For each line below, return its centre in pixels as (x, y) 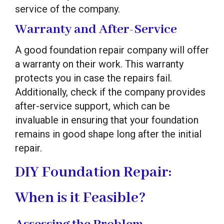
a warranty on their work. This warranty (99, 64)
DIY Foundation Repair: (93, 172)
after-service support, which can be (92, 106)
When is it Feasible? (80, 198)
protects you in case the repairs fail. (93, 78)
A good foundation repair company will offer (112, 50)
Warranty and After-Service (96, 29)
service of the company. (67, 9)
